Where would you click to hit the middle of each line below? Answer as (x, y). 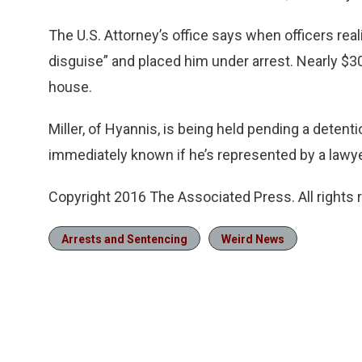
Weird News (253, 240)
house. (70, 87)
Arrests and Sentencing (124, 240)
